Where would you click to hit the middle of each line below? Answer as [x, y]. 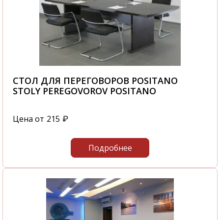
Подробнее [110, 148]
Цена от [28, 119]
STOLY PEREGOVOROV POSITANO [84, 91]
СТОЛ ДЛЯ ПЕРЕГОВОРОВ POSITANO [95, 81]
